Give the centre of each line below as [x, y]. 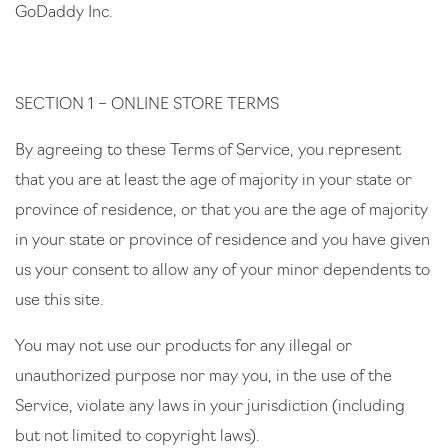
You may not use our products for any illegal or [183, 347]
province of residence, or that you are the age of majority [221, 211]
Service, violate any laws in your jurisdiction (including [210, 407]
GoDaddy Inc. [63, 13]
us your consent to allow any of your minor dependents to [222, 271]
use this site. [61, 301]
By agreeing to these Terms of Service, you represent [208, 151]
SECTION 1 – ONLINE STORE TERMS [149, 105]
